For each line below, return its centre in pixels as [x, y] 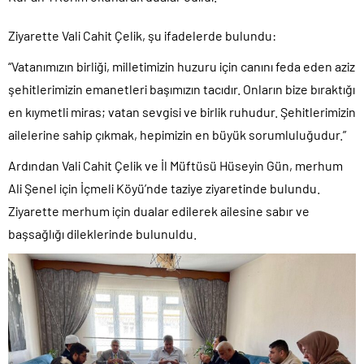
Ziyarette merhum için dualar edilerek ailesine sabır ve [159, 210]
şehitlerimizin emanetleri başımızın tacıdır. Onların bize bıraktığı [182, 89]
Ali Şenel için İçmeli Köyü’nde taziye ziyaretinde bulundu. [164, 188]
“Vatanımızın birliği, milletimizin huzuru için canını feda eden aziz [182, 66]
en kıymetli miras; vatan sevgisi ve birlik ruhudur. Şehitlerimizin [182, 111]
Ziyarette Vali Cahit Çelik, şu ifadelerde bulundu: [142, 35]
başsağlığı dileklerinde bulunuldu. [102, 233]
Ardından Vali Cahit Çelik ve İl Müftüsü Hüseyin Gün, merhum [175, 165]
